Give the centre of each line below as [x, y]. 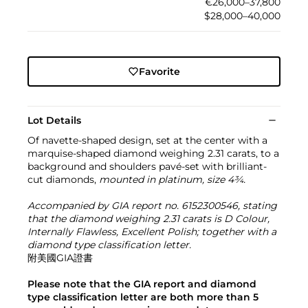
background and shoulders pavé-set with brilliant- [147, 166]
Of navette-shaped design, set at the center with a [147, 140]
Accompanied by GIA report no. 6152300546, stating [152, 205]
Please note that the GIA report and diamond [142, 284]
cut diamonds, [63, 179]
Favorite [159, 71]
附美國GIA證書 [60, 257]
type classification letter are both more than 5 [143, 297]
